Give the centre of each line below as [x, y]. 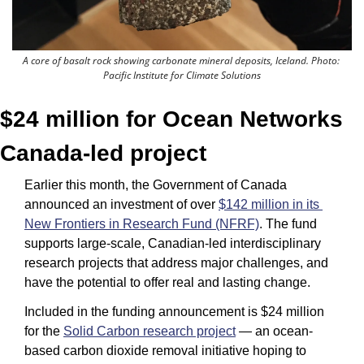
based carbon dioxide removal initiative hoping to [165, 351]
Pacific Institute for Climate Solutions [182, 76]
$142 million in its [269, 205]
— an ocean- [274, 331]
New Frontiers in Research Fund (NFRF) [142, 224]
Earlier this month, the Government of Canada [156, 185]
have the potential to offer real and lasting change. [167, 283]
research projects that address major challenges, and [176, 263]
